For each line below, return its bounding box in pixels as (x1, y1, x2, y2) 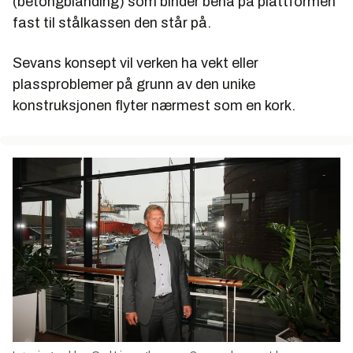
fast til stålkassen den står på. (13, 14, 211, 31)
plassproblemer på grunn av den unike (13, 76, 255, 92)
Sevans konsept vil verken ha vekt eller (13, 54, 258, 71)
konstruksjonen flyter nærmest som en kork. (13, 97, 295, 113)
